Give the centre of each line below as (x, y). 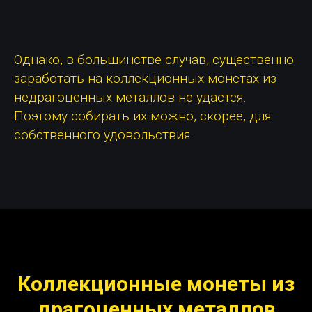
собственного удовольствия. (104, 135)
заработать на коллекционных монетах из (145, 79)
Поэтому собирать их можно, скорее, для (143, 116)
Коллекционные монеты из (156, 284)
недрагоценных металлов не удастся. (130, 97)
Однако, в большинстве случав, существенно (154, 60)
